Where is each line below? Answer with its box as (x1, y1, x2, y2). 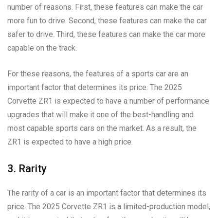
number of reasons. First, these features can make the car (7, 2, 203, 12)
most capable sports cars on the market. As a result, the (7, 123, 197, 133)
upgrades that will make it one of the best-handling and (7, 109, 194, 119)
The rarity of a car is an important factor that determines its (7, 188, 206, 198)
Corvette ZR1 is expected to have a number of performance (7, 96, 209, 106)
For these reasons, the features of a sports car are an (7, 69, 188, 78)
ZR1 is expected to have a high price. (7, 137, 133, 146)
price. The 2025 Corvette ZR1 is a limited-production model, (7, 201, 210, 211)
